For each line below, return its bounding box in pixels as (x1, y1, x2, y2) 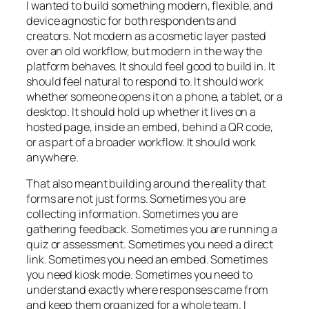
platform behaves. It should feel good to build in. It (26, 59, 275, 74)
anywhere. (26, 150, 79, 166)
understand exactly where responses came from (26, 282, 268, 298)
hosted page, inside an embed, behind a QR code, (26, 119, 274, 135)
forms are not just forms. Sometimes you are (26, 191, 246, 207)
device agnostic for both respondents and (26, 13, 237, 29)
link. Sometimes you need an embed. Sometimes (26, 252, 268, 268)
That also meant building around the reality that (26, 176, 266, 192)
